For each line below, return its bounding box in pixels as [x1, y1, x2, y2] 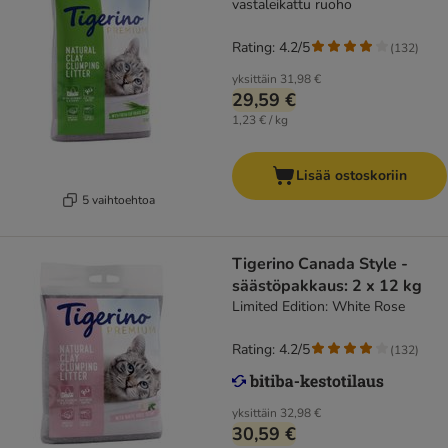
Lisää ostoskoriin [296, 166, 407, 186]
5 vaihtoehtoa [82, 191, 155, 208]
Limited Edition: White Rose [232, 297, 405, 317]
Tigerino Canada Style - [232, 253, 408, 276]
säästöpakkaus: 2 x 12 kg [232, 275, 422, 298]
